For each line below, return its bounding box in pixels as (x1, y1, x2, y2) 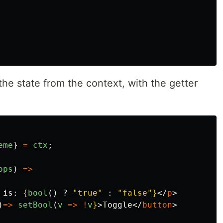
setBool (18, 200, 53, 210)
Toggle (103, 200, 132, 210)
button (142, 200, 172, 210)
